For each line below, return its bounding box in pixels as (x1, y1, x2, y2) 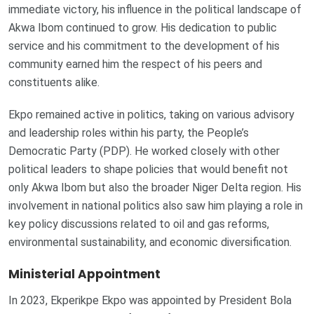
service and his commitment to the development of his (8, 39, 280, 53)
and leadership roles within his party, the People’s (8, 126, 249, 140)
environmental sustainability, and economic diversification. (8, 235, 292, 250)
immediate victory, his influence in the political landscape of (8, 3, 301, 17)
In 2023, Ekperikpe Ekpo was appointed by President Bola (8, 293, 292, 307)
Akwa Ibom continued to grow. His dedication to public (8, 21, 277, 35)
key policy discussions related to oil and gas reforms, (8, 217, 269, 231)
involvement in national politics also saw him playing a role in (8, 199, 303, 213)
